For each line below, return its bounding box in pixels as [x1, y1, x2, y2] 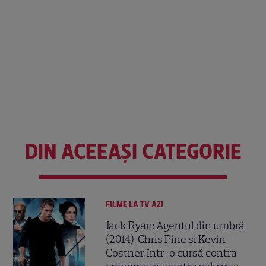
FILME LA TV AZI [106, 199, 164, 210]
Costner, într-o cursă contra [106, 246, 237, 259]
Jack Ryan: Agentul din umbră [106, 218, 245, 232]
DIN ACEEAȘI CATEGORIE [24, 139, 242, 164]
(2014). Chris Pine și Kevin [106, 232, 226, 246]
